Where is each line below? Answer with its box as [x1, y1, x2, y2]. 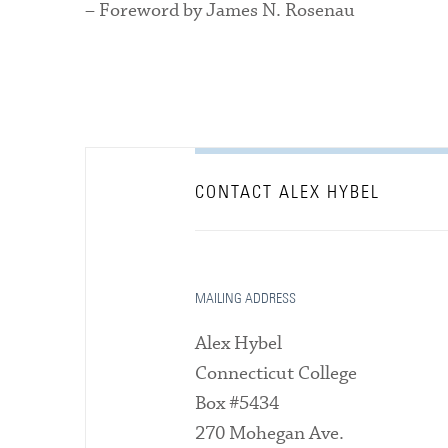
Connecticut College [195, 360, 358, 386]
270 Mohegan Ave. [195, 420, 345, 446]
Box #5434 [195, 390, 280, 416]
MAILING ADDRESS [195, 291, 297, 306]
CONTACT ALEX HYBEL [195, 183, 381, 202]
